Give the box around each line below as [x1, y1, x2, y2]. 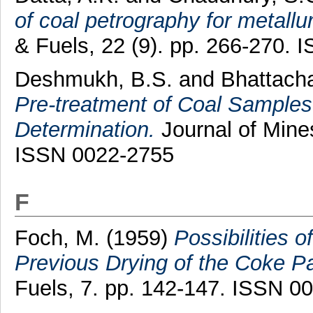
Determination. [14, 117, 155, 143]
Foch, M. [14, 226, 100, 251]
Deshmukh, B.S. [14, 67, 173, 92]
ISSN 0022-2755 [14, 143, 174, 168]
